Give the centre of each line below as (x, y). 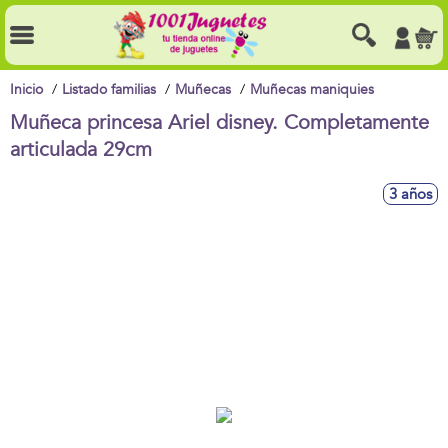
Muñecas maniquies (312, 89)
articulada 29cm (81, 149)
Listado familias (109, 89)
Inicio (26, 89)
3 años (410, 194)
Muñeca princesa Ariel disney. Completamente (219, 122)
